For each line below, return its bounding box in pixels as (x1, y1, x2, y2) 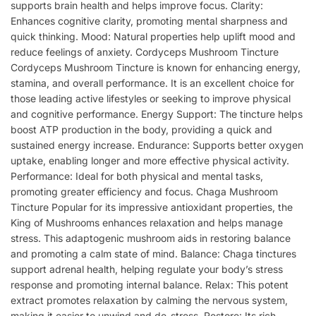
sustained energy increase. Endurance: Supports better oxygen (11, 139, 303, 152)
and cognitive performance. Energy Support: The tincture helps (11, 108, 303, 121)
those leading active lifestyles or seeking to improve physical (11, 92, 291, 105)
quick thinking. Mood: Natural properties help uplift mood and (11, 30, 296, 43)
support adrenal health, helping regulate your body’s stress (11, 263, 283, 276)
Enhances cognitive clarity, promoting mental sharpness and (11, 15, 288, 28)
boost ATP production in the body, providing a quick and (11, 123, 272, 136)
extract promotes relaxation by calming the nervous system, (11, 294, 288, 307)
